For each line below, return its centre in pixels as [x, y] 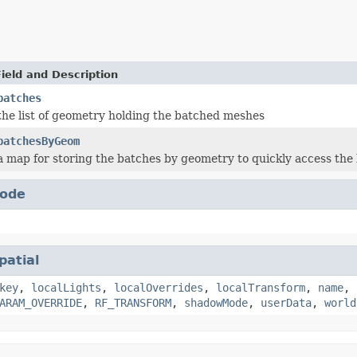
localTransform [261, 287]
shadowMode [216, 302]
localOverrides [159, 287]
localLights [66, 287]
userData [286, 302]
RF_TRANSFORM [133, 302]
